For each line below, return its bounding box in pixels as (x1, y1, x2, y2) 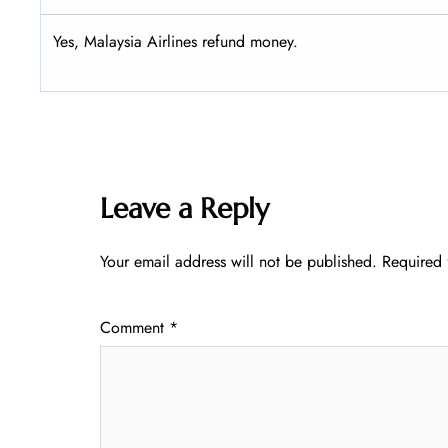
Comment (100, 315, 169, 339)
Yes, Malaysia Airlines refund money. (53, 29, 298, 53)
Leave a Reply (100, 190, 269, 226)
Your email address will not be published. (100, 249, 377, 273)
